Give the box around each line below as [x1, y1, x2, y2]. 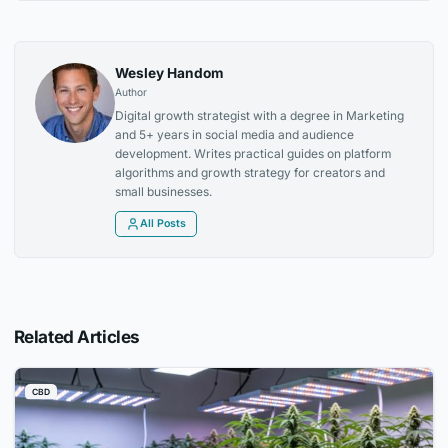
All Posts [140, 216, 187, 230]
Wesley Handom [115, 64, 224, 81]
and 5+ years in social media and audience [115, 126, 355, 142]
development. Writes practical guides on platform [115, 145, 392, 161]
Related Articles [13, 325, 140, 347]
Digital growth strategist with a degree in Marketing [115, 107, 405, 123]
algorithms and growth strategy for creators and [115, 164, 386, 180]
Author [115, 85, 148, 98]
